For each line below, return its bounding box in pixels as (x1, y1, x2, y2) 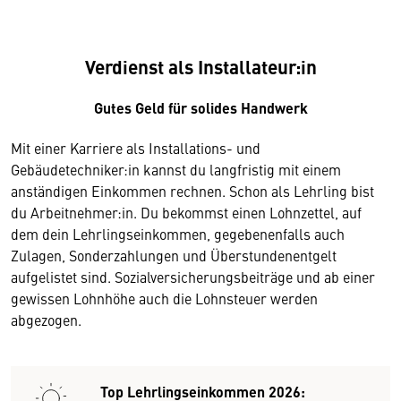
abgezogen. (11, 310, 81, 330)
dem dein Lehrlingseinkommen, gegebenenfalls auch (11, 224, 345, 244)
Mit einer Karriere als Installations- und (11, 138, 260, 158)
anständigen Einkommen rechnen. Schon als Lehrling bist (11, 181, 374, 201)
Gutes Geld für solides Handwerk (93, 98, 308, 119)
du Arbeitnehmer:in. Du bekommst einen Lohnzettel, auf (11, 202, 362, 223)
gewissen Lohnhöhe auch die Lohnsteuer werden (11, 288, 318, 309)
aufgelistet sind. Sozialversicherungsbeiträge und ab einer (11, 267, 375, 287)
